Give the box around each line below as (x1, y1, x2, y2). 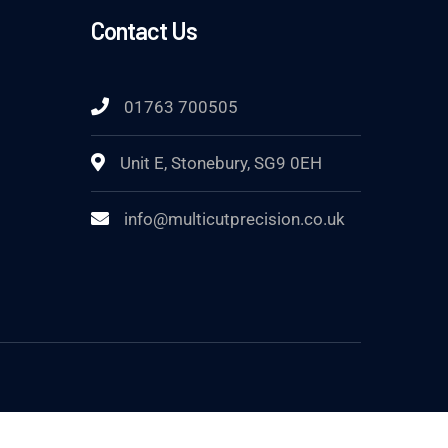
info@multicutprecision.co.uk (124, 209, 345, 229)
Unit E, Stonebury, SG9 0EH (120, 153, 322, 173)
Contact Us (91, 16, 197, 45)
